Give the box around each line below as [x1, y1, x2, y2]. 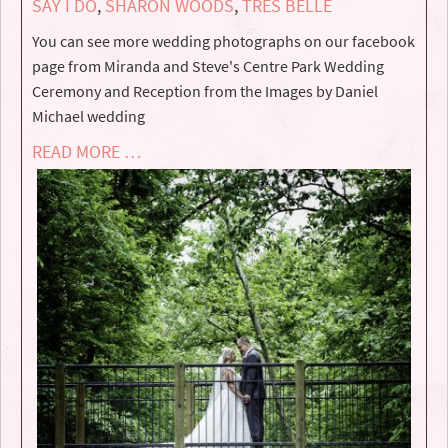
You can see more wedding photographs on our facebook [32, 31, 415, 52]
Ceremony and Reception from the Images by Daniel [32, 81, 378, 102]
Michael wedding [32, 106, 145, 127]
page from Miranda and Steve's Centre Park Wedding [32, 56, 384, 77]
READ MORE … [32, 140, 141, 164]
